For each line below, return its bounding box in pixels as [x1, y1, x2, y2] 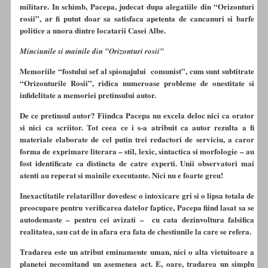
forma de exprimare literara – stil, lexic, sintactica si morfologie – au [20, 145, 254, 157]
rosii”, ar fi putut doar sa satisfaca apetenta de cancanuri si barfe [20, 13, 254, 25]
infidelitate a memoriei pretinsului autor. [20, 89, 156, 101]
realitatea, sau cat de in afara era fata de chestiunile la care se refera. [20, 226, 251, 237]
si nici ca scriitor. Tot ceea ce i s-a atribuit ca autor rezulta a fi [20, 121, 254, 133]
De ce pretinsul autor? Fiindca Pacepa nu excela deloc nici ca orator [20, 109, 254, 121]
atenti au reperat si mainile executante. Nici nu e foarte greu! [20, 169, 223, 181]
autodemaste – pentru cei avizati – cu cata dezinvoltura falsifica [20, 214, 254, 226]
